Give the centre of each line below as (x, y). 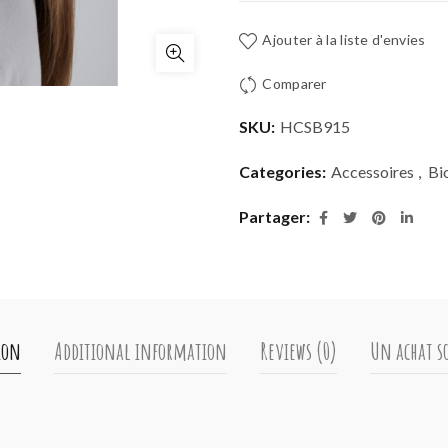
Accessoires (372, 171)
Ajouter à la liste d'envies (344, 40)
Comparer (294, 83)
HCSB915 (315, 126)
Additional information (140, 350)
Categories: (284, 171)
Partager (272, 216)
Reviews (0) (298, 350)
